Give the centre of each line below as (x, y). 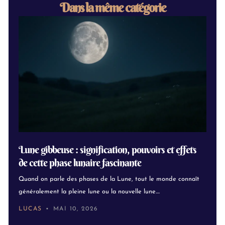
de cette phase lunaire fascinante (80, 163)
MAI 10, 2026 (76, 209)
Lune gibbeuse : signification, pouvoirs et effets (107, 150)
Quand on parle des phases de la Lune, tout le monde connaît (109, 179)
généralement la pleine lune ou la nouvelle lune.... (89, 192)
